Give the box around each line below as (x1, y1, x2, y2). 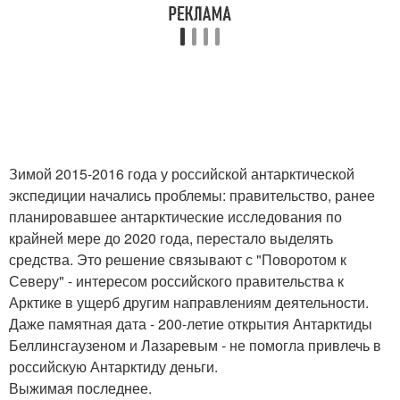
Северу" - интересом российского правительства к (9, 270, 344, 291)
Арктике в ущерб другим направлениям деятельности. (9, 291, 369, 312)
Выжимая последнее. (9, 377, 152, 398)
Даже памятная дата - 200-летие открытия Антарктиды (9, 312, 372, 334)
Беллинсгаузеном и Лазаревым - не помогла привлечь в (9, 334, 381, 355)
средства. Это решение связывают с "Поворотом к (9, 248, 346, 270)
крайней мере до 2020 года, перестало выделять (9, 227, 333, 248)
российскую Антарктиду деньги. (9, 355, 218, 377)
